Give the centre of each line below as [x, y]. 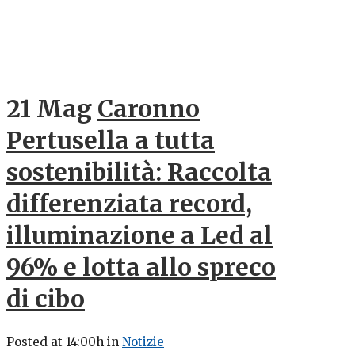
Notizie [143, 342]
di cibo [46, 298]
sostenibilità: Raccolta [139, 172]
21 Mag [49, 108]
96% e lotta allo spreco [141, 267]
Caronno [149, 108]
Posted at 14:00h [55, 342]
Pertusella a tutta [111, 140]
